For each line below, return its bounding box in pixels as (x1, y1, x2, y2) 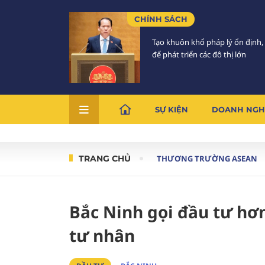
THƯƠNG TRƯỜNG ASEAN (157, 153, 257, 164)
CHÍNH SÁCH (134, 14, 188, 24)
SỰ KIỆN (155, 105, 188, 114)
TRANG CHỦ (79, 153, 131, 164)
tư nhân (69, 224, 135, 247)
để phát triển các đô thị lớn (152, 49, 246, 60)
